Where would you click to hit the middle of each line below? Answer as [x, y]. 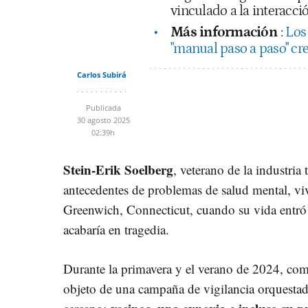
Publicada [103, 107]
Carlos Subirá [101, 74]
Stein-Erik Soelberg [118, 169]
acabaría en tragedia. [116, 229]
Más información [224, 32]
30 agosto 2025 [103, 120]
